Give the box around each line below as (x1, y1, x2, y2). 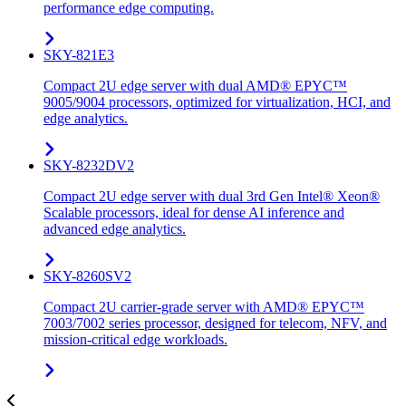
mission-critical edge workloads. (43, 332, 227, 348)
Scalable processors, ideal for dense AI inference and (43, 205, 344, 221)
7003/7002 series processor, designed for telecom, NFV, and (43, 315, 387, 332)
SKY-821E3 (43, 47, 114, 63)
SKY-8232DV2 (43, 158, 134, 174)
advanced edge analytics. (43, 221, 186, 237)
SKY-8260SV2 (43, 268, 131, 285)
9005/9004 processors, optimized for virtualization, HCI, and (43, 94, 391, 111)
